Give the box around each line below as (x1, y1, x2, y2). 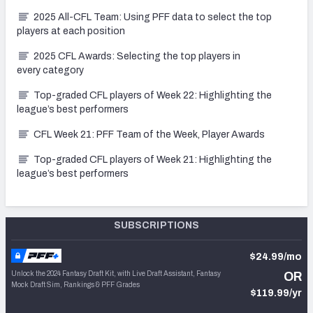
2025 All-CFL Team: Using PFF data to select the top (34, 11, 272, 22)
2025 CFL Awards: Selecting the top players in (34, 50, 240, 61)
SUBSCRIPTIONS (113, 219, 200, 231)
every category (17, 64, 84, 75)
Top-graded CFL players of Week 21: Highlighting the (34, 154, 272, 165)
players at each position (17, 25, 125, 36)
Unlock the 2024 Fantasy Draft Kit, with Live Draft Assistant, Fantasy (11, 269, 221, 277)
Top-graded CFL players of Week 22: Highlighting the (34, 89, 272, 101)
